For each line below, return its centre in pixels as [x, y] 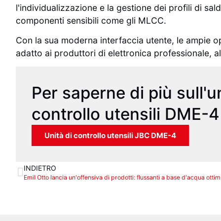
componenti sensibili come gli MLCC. [91, 20]
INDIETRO [40, 168]
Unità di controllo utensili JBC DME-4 [110, 136]
